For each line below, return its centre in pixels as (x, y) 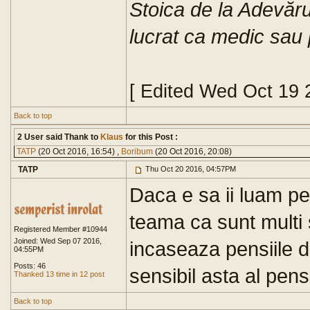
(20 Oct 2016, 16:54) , (79, 152)
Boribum (137, 152)
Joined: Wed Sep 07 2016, (58, 241)
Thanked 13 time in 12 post (59, 274)
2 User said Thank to (58, 137)
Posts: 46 (30, 266)
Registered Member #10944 (61, 229)
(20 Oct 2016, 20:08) (192, 152)
